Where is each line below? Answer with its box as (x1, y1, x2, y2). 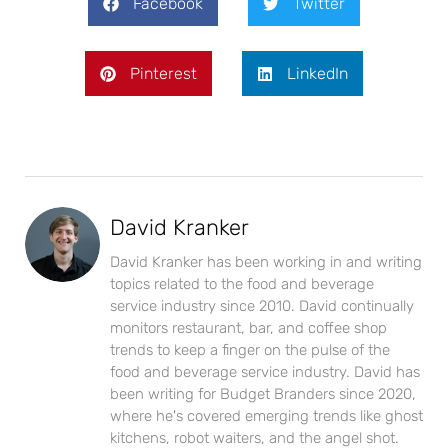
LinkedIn (287, 63, 348, 83)
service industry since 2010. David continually (110, 297, 414, 316)
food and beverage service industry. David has (110, 363, 420, 382)
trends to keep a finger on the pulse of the (110, 341, 390, 360)
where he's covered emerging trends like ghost (110, 407, 423, 426)
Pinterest (130, 63, 197, 83)
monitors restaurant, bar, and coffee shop (110, 319, 387, 338)
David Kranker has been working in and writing (110, 253, 422, 272)
